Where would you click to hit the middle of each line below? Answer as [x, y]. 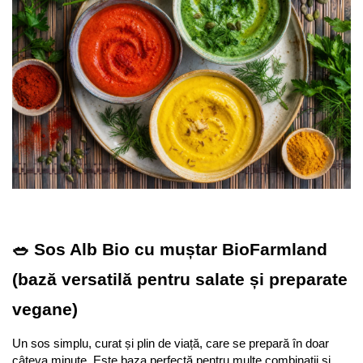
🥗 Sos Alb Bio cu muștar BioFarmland [170, 249]
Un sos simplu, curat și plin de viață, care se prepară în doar [171, 343]
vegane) [45, 309]
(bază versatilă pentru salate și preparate [180, 279]
